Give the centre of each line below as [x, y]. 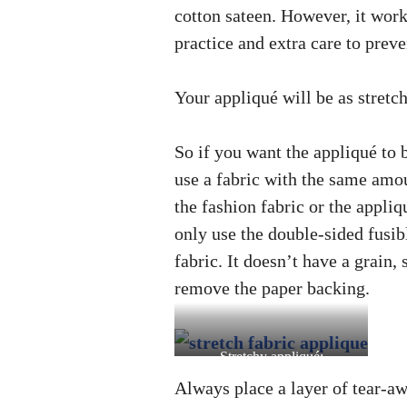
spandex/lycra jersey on [271, 378]
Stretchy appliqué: [271, 356]
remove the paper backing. [272, 288]
